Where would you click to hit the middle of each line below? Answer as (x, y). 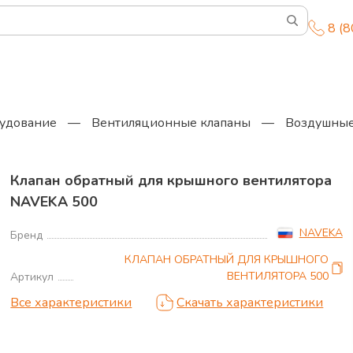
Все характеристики (71, 303)
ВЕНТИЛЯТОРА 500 (277, 276)
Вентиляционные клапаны (171, 123)
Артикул (32, 277)
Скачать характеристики (250, 303)
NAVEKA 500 (54, 202)
